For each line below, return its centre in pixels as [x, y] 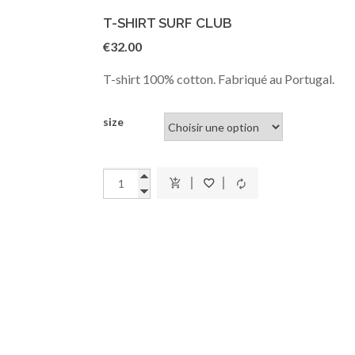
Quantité [130, 183]
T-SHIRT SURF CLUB [168, 23]
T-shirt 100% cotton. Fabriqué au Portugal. [219, 79]
